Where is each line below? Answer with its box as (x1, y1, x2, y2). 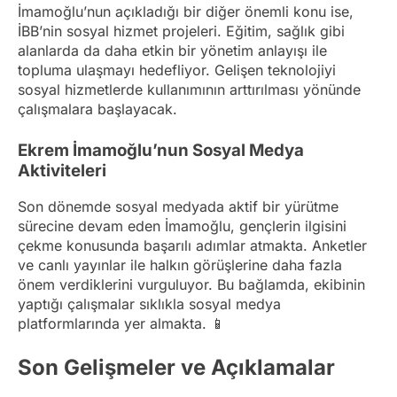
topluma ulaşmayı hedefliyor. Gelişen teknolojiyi (18, 60, 336, 79)
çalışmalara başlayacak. (18, 99, 177, 118)
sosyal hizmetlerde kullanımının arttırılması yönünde (18, 80, 361, 98)
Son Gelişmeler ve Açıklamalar (18, 354, 335, 381)
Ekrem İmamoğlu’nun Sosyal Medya (18, 139, 304, 160)
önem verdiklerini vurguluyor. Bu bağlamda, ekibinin (18, 276, 365, 294)
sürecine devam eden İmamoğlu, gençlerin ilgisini (18, 217, 346, 236)
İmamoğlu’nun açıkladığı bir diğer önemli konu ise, (18, 2, 354, 20)
